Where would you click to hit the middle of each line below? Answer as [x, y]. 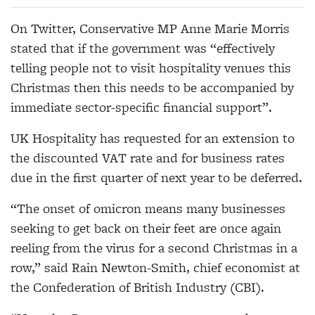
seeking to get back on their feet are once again [146, 229]
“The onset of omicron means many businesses [148, 209]
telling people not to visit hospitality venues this [151, 68]
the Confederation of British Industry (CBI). [137, 288]
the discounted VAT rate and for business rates [148, 158]
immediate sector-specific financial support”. [141, 108]
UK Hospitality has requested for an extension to [153, 139]
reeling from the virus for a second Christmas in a [154, 248]
